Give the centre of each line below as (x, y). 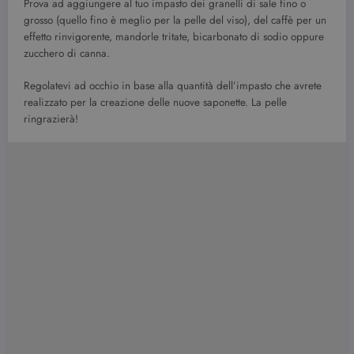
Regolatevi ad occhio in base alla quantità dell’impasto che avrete (173, 85)
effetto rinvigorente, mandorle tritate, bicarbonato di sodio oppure (174, 37)
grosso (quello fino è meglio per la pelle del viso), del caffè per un (175, 21)
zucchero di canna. (67, 54)
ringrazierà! (51, 119)
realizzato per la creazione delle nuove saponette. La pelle (155, 102)
